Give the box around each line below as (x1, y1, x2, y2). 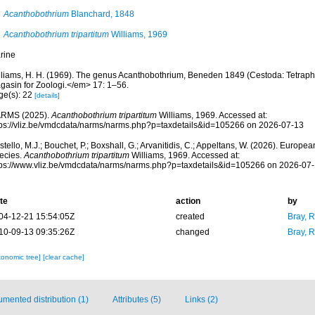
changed (175, 227, 210, 237)
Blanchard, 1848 (68, 9, 134, 19)
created (175, 212, 205, 221)
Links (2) (185, 295, 218, 304)
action (175, 196, 200, 206)
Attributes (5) (112, 295, 161, 304)
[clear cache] (42, 253, 84, 261)
